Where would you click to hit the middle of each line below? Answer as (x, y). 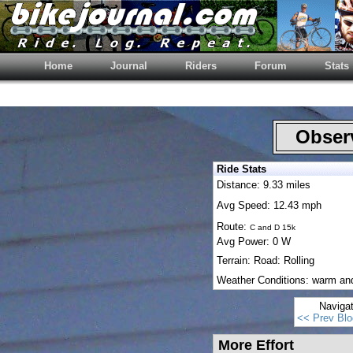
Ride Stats (242, 169)
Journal (129, 66)
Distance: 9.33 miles (264, 185)
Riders (201, 66)
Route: (233, 227)
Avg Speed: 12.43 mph (269, 205)
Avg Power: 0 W (254, 242)
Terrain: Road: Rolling (266, 260)
